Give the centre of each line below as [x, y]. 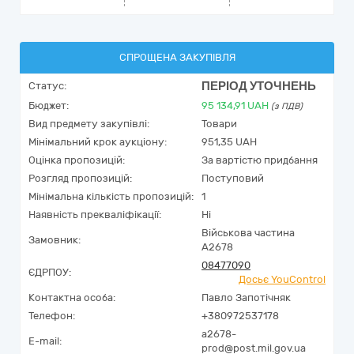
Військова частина [248, 233]
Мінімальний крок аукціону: [98, 142]
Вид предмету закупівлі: [89, 124]
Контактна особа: [72, 298]
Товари [219, 124]
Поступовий [233, 178]
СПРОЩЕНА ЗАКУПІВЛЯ [177, 57]
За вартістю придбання [260, 160]
